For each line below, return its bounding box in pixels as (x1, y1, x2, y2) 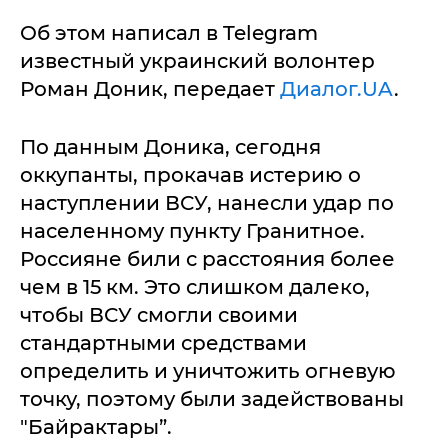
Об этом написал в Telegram (20, 21, 318, 45)
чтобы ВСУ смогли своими (20, 303, 298, 327)
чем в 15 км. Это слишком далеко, (20, 275, 370, 299)
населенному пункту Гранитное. (20, 219, 365, 243)
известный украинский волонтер (20, 49, 375, 73)
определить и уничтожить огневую (20, 359, 396, 383)
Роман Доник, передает (20, 77, 280, 101)
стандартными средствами (20, 331, 307, 355)
